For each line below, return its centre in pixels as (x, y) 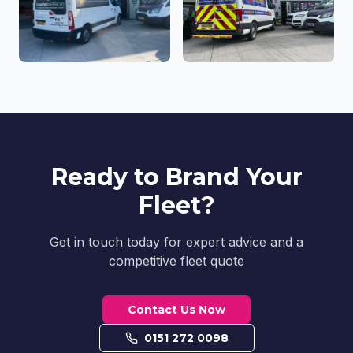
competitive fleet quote (176, 261)
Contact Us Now (176, 310)
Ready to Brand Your (176, 177)
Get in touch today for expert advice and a (176, 242)
